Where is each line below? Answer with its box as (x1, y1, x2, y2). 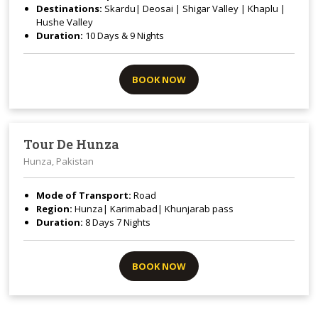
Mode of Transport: (36, 189, 134, 202)
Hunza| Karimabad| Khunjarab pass (75, 202, 236, 216)
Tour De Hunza (23, 136, 120, 153)
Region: (36, 202, 75, 216)
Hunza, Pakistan (23, 155, 94, 168)
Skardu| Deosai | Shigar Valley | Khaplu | (104, 2, 286, 16)
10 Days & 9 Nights (83, 29, 165, 43)
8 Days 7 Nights (83, 216, 151, 229)
